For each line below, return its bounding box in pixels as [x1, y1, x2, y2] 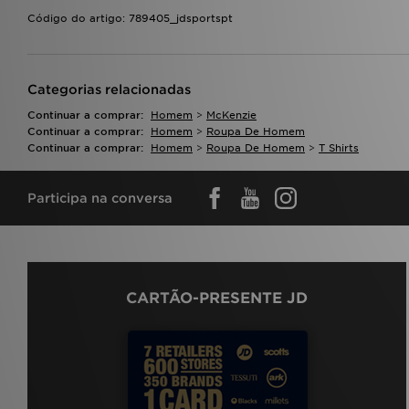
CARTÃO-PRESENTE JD [125, 289, 308, 308]
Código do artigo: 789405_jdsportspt [27, 12, 233, 26]
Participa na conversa [27, 191, 173, 206]
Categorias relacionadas [27, 82, 191, 98]
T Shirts [319, 142, 359, 155]
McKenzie [206, 109, 257, 122]
